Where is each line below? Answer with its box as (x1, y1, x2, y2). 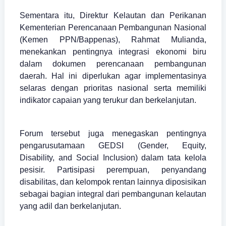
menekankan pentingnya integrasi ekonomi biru (20, 47, 206, 56)
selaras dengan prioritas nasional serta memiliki (20, 84, 206, 93)
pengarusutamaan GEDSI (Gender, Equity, (20, 141, 206, 150)
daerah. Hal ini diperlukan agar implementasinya (20, 72, 206, 81)
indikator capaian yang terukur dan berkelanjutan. (20, 96, 196, 105)
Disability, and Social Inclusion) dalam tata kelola (20, 153, 206, 162)
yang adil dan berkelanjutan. (20, 202, 123, 211)
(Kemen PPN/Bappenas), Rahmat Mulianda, (20, 35, 206, 44)
